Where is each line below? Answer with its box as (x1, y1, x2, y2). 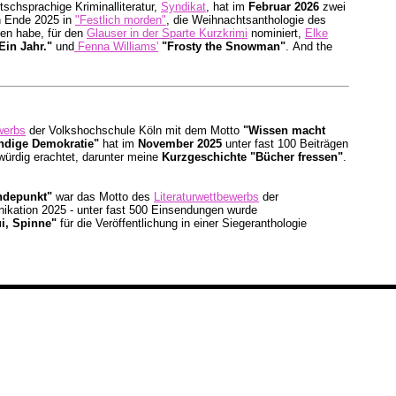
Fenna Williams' (74, 40, 158, 53)
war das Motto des (52, 190, 154, 204)
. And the (286, 40, 332, 53)
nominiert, (247, 27, 305, 40)
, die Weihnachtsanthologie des (166, 13, 326, 27)
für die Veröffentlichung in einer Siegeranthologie (60, 217, 307, 231)
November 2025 (138, 137, 222, 151)
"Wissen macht (243, 124, 325, 138)
